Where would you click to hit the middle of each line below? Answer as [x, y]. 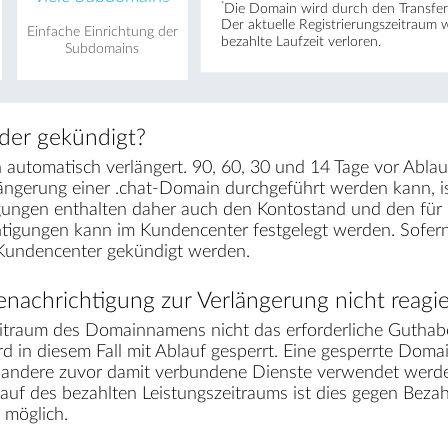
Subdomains [102, 48]
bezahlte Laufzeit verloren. [300, 42]
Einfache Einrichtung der [102, 31]
